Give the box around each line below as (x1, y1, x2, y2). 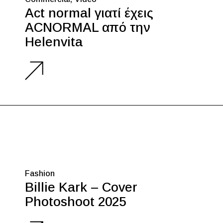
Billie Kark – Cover (25, 180, 137, 195)
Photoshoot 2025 (25, 194, 126, 210)
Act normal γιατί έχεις (25, 5, 153, 21)
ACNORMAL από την (25, 20, 150, 35)
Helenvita (25, 34, 83, 50)
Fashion (25, 169, 55, 178)
